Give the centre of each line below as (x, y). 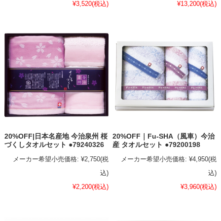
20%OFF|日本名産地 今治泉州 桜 (56, 136)
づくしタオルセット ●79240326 (54, 145)
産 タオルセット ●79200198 (157, 145)
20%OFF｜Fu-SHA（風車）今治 (164, 136)
